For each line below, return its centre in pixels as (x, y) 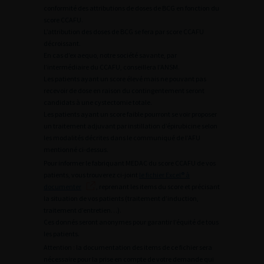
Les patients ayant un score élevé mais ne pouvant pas (125, 79)
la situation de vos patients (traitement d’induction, (121, 198)
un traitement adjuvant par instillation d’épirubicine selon (131, 126)
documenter (62, 187)
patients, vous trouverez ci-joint (91, 175)
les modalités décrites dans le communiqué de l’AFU (122, 138)
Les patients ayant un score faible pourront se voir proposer (130, 114)
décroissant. (62, 43)
